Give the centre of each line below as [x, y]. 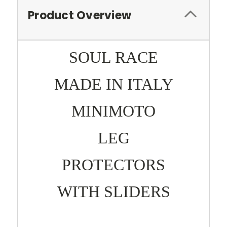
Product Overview [80, 15]
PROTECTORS [113, 164]
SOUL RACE [113, 57]
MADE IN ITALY [113, 84]
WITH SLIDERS [113, 191]
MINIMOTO [113, 111]
